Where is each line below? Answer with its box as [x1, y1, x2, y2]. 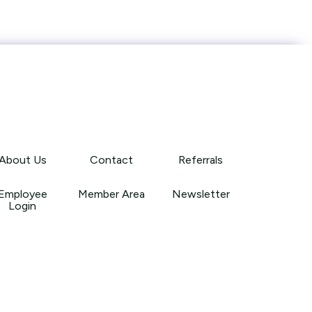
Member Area [78, 187, 145, 201]
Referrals [178, 153, 223, 166]
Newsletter [171, 187, 230, 201]
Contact [90, 153, 133, 166]
